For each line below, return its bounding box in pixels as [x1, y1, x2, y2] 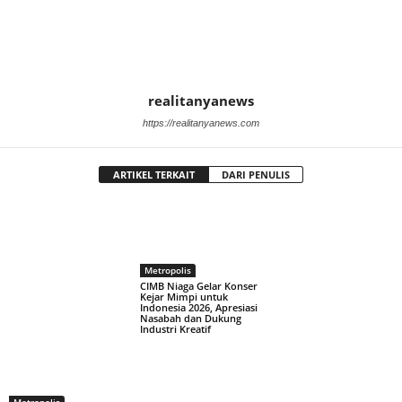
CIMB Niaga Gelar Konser [139, 279, 258, 293]
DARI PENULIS [222, 168, 290, 182]
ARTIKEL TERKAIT [113, 168, 195, 182]
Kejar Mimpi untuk [139, 290, 228, 304]
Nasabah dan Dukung [139, 311, 241, 326]
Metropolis [144, 264, 191, 277]
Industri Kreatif [139, 322, 211, 336]
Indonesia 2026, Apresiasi [139, 301, 258, 315]
